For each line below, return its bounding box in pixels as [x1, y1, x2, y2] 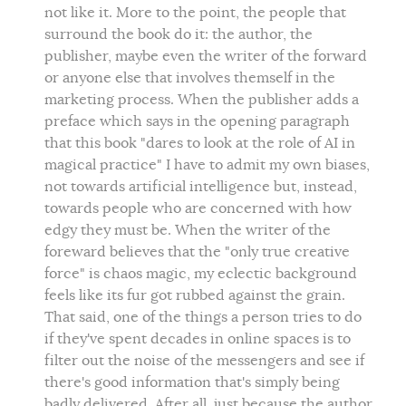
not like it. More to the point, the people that [44, 3, 346, 22]
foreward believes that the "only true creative [44, 242, 350, 261]
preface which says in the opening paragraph [44, 111, 350, 130]
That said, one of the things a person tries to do [44, 307, 362, 326]
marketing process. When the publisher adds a [44, 90, 359, 109]
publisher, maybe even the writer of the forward [44, 46, 367, 65]
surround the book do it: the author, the [44, 24, 313, 43]
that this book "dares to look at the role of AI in [44, 133, 355, 152]
